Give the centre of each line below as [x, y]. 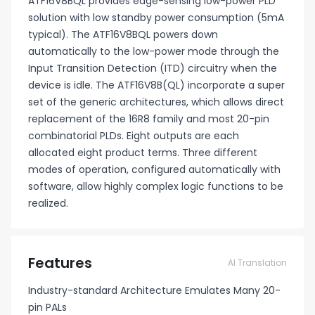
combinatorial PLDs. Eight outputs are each [134, 136]
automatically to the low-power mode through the [154, 51]
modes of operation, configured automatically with [154, 169]
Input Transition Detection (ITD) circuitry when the [153, 68]
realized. [48, 203]
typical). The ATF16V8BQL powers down [123, 34]
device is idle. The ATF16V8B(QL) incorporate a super [156, 85]
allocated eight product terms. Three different [143, 153]
